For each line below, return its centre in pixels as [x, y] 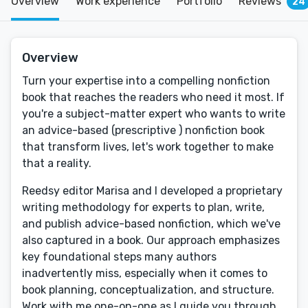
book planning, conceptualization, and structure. [148, 290]
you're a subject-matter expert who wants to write [154, 114]
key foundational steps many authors [119, 257]
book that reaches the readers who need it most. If [153, 97]
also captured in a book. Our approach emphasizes [151, 240]
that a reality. [57, 163]
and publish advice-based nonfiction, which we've [151, 224]
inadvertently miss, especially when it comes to [145, 273]
